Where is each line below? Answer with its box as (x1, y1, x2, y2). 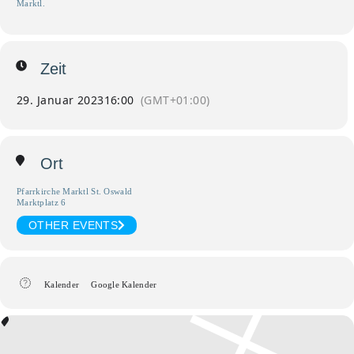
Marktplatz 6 (17, 197, 66, 207)
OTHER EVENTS (28, 218, 119, 232)
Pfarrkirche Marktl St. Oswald (17, 186, 133, 196)
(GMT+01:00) (140, 92, 210, 107)
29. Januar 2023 (17, 92, 104, 107)
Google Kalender (91, 279, 157, 289)
